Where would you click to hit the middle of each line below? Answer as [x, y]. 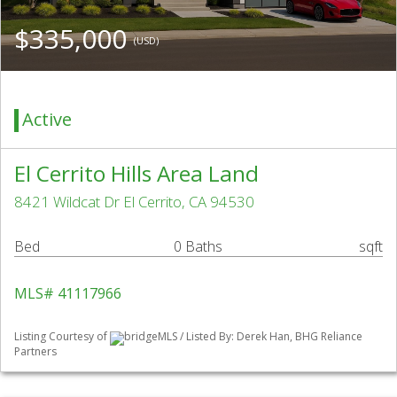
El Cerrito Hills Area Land [136, 174]
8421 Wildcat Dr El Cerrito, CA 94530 [134, 202]
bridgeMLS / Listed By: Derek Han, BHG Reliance [243, 337]
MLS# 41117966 [68, 294]
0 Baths [198, 247]
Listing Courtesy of [62, 337]
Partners [35, 351]
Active [47, 120]
